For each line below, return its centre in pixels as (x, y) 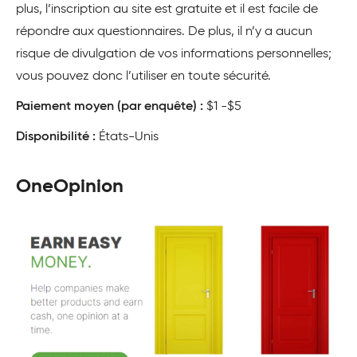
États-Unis (127, 137)
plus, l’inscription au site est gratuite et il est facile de (167, 9)
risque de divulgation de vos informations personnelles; (174, 54)
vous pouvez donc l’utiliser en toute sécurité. (143, 76)
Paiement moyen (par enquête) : (110, 106)
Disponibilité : (56, 137)
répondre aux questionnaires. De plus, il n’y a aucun (164, 31)
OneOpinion (70, 186)
